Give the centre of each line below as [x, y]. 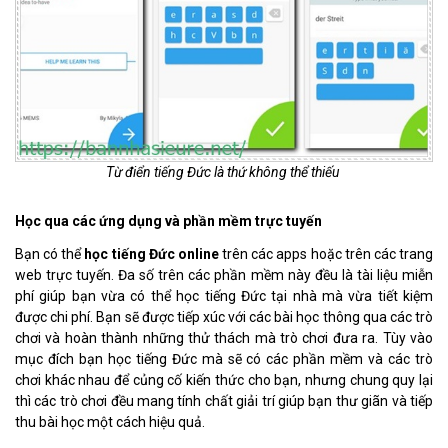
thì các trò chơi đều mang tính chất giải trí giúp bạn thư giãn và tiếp [224, 400]
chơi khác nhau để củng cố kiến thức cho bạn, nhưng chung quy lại [224, 379]
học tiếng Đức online [151, 253]
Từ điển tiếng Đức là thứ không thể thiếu [224, 171]
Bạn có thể [50, 253]
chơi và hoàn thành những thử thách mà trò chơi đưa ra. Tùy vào [224, 337]
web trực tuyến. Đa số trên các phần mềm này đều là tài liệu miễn [224, 274]
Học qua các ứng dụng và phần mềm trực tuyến [170, 220]
